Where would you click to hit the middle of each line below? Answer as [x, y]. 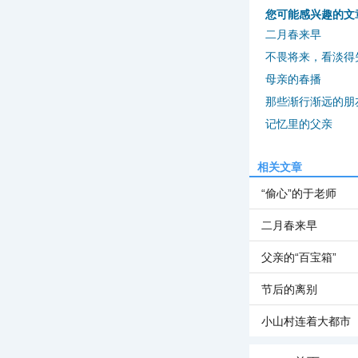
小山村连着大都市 [306, 321]
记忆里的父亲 [299, 124]
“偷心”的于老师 [299, 193]
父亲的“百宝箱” [299, 257]
